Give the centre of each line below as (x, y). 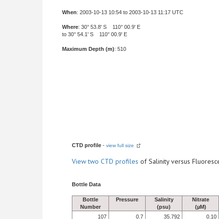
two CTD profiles (113, 161)
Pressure (127, 199)
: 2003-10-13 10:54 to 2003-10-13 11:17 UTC (130, 12)
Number (90, 207)
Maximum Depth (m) (88, 49)
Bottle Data (86, 184)
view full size (120, 145)
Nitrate (200, 199)
